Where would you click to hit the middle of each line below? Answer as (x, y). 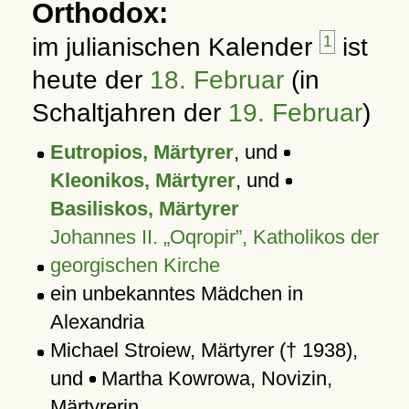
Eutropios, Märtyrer (142, 152)
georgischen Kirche (135, 265)
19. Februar (295, 113)
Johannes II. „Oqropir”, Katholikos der (214, 237)
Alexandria (97, 322)
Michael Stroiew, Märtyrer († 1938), (204, 350)
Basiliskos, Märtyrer (144, 209)
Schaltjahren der (130, 113)
